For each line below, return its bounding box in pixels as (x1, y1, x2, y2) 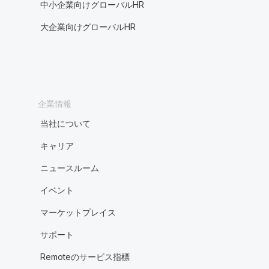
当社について (40, 118, 91, 128)
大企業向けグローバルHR (40, 22, 136, 32)
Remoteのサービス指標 (40, 252, 130, 262)
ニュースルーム (40, 163, 99, 173)
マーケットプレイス (40, 207, 116, 217)
